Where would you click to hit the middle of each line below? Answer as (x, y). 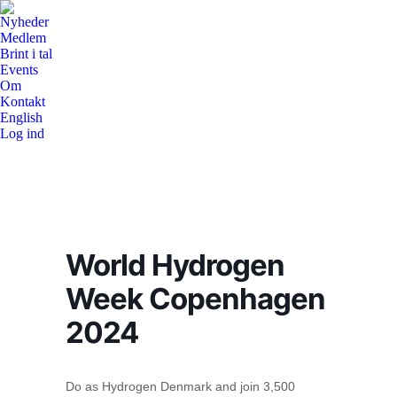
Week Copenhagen (195, 299)
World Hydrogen (175, 265)
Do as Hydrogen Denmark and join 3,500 (180, 386)
